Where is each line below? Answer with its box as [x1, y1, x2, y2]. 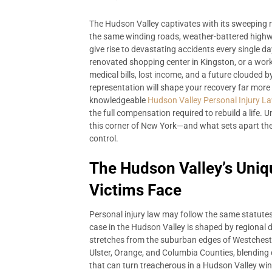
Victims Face [89, 181, 182, 199]
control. [89, 134, 118, 143]
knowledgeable [89, 95, 148, 105]
